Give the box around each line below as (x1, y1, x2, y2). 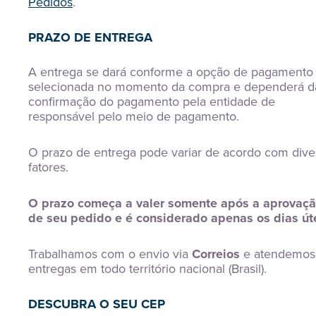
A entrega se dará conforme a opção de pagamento (28, 63, 313, 81)
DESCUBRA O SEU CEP (28, 295, 165, 313)
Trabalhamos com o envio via (28, 245, 192, 263)
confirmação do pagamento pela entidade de (28, 92, 275, 111)
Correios (192, 245, 240, 263)
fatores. (28, 158, 68, 176)
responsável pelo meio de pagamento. (28, 107, 239, 126)
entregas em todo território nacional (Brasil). (28, 260, 267, 278)
